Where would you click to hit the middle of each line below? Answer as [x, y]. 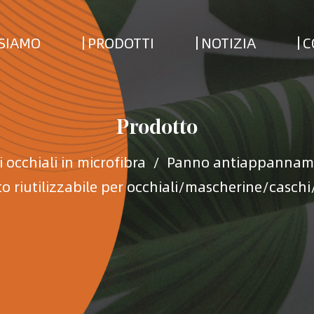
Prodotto [157, 128]
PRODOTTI [121, 42]
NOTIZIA [228, 42]
